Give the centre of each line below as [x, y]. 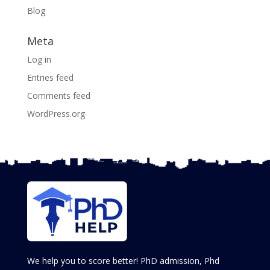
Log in [39, 60]
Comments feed [58, 96]
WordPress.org [56, 114]
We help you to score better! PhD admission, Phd [123, 261]
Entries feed [50, 78]
